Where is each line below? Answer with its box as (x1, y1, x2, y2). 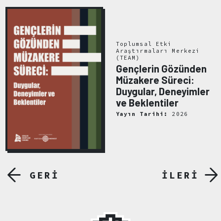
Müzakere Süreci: (115, 74, 194, 86)
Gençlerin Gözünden (115, 63, 207, 75)
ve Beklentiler (115, 97, 179, 109)
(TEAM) (115, 54, 140, 62)
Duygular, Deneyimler (115, 85, 210, 98)
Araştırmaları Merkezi (115, 47, 200, 55)
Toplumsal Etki (115, 40, 172, 48)
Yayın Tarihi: (115, 110, 168, 117)
